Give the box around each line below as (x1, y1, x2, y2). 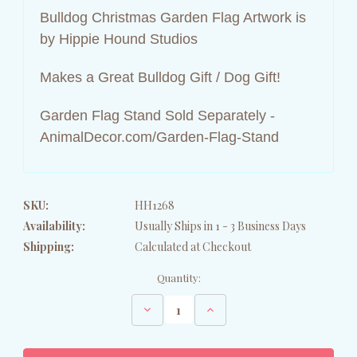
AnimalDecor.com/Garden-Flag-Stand (40, 128, 279, 145)
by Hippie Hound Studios (40, 30, 198, 47)
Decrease (140, 300, 187, 316)
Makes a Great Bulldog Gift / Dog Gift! (40, 69, 280, 85)
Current (23, 270, 63, 284)
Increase (203, 300, 247, 316)
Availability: (23, 218, 85, 233)
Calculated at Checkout (135, 238, 251, 254)
